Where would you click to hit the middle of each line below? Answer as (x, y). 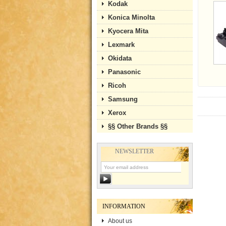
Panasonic (124, 72)
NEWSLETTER (134, 151)
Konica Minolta (131, 17)
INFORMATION (124, 206)
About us (120, 221)
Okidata (120, 58)
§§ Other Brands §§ (138, 126)
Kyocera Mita (128, 31)
